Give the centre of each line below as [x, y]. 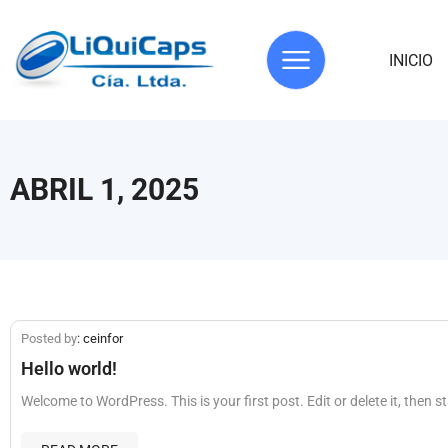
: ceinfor [100, 338]
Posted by [49, 338]
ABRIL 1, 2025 [104, 189]
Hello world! [69, 368]
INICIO [410, 60]
